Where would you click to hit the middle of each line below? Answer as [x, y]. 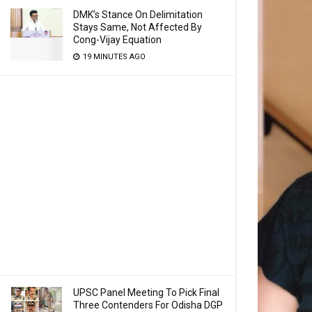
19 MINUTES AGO [113, 57]
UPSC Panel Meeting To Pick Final [146, 292]
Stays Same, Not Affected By [138, 27]
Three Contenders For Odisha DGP [148, 305]
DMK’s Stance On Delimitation [138, 15]
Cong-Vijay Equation [117, 40]
